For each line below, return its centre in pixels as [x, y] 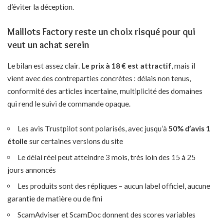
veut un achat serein [48, 45]
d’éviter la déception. [41, 7]
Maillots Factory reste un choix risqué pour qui [101, 32]
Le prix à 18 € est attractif [126, 65]
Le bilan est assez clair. [44, 65]
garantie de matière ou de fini [55, 199]
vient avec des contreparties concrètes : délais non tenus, [99, 78]
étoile [18, 141]
